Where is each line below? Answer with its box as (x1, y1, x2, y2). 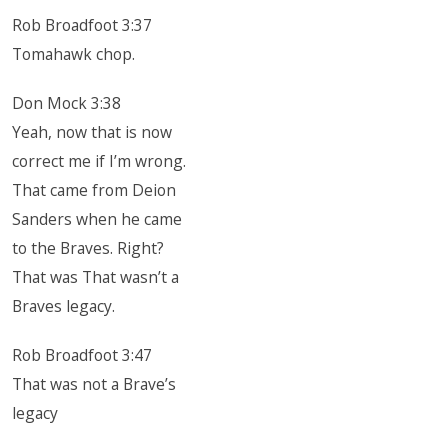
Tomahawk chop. (12, 43, 136, 65)
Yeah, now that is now (12, 121, 173, 143)
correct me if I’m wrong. (12, 150, 187, 172)
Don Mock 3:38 (12, 92, 122, 114)
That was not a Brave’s (12, 373, 177, 395)
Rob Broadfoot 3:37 (12, 14, 153, 36)
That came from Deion (12, 179, 177, 201)
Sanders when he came (12, 208, 183, 230)
